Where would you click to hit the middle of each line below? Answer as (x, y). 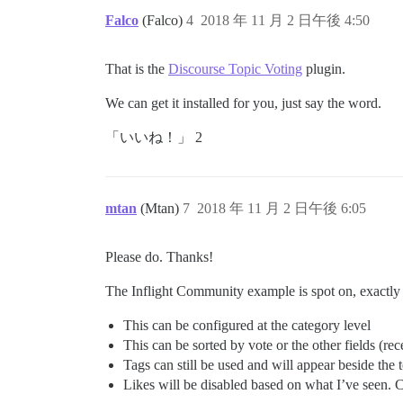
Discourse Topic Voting (235, 68)
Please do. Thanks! (159, 256)
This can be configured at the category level (247, 325)
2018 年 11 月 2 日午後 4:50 (285, 20)
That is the (137, 68)
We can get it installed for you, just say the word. (243, 103)
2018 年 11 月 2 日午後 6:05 (282, 208)
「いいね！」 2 (154, 137)
